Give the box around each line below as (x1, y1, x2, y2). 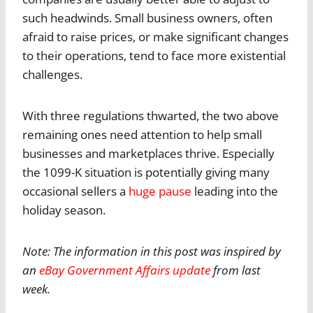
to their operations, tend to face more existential (22, 48, 286, 64)
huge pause (129, 183, 191, 200)
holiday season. (22, 202, 105, 219)
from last (210, 262, 261, 279)
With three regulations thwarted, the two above (22, 108, 279, 124)
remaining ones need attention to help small (22, 126, 262, 143)
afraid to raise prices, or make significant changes (22, 29, 289, 45)
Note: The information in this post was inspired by (22, 243, 281, 260)
